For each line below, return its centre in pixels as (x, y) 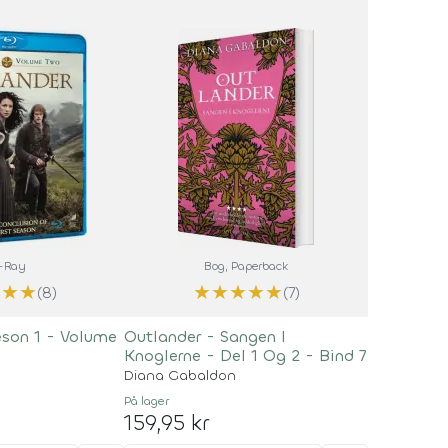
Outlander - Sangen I (205, 336)
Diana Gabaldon (180, 375)
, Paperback (257, 266)
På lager (147, 401)
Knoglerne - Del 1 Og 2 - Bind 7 (245, 355)
